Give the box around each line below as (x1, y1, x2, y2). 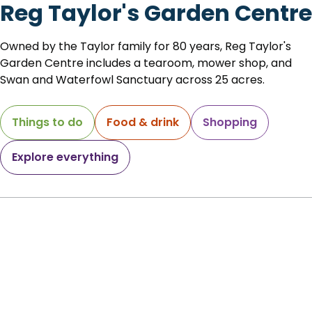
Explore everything (12, 148, 118, 165)
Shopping (203, 114, 257, 130)
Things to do (12, 114, 83, 130)
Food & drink (107, 114, 179, 130)
